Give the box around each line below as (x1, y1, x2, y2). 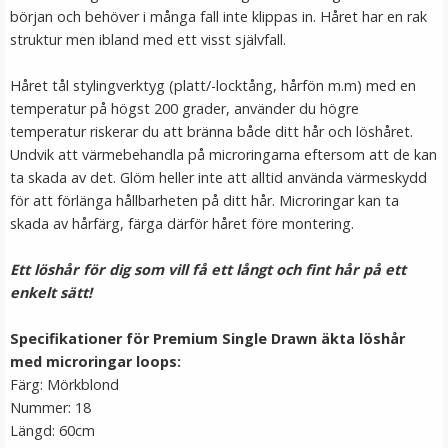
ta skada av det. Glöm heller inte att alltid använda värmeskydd (10, 168, 427, 187)
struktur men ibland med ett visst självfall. (10, 30, 290, 49)
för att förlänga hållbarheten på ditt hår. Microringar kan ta (10, 191, 399, 210)
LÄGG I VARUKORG (158, 404, 290, 424)
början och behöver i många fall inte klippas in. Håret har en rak (10, 7, 427, 26)
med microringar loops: (10, 352, 185, 371)
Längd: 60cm (10, 421, 95, 440)
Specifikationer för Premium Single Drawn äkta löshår (10, 329, 405, 348)
